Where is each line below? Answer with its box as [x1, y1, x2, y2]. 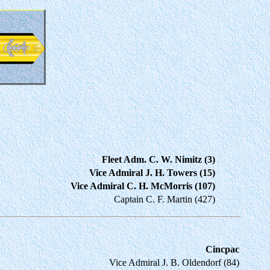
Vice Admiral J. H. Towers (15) [89, 167, 215, 178]
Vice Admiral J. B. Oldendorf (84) [109, 257, 239, 268]
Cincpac [206, 243, 239, 254]
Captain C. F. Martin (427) [114, 193, 215, 204]
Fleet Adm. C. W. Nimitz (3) [102, 154, 215, 165]
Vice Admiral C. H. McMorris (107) [71, 180, 215, 191]
